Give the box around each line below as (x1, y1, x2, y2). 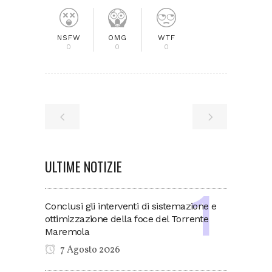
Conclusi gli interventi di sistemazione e (45, 200, 217, 212)
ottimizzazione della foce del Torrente (45, 213, 209, 225)
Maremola (45, 226, 90, 237)
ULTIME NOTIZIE (45, 157, 122, 176)
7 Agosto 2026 (58, 243, 120, 257)
